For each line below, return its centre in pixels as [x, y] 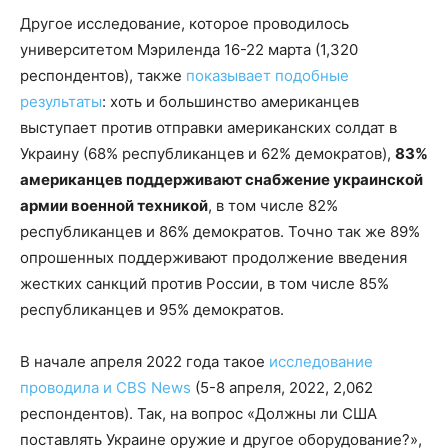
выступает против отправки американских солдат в [208, 128]
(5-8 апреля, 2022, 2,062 [282, 388]
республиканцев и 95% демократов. [152, 310]
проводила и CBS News [105, 388]
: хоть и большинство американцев [230, 102]
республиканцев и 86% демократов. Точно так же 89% [220, 232]
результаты [61, 102]
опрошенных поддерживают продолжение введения [213, 258]
